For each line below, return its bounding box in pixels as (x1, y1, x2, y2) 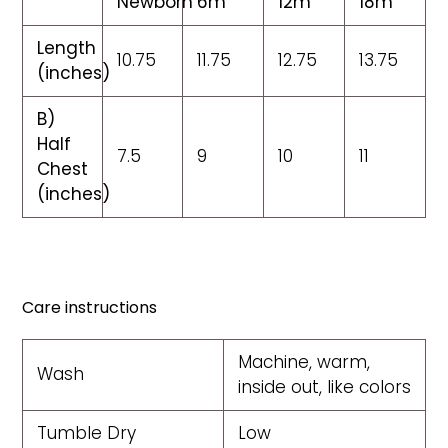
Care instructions (22, 295, 157, 319)
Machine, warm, (238, 350, 370, 375)
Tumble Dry (37, 421, 136, 446)
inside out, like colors (238, 375, 411, 400)
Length (37, 36, 96, 61)
